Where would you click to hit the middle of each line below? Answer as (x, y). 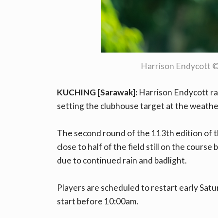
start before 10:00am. (98, 201)
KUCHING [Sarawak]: (97, 92)
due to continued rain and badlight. (122, 161)
